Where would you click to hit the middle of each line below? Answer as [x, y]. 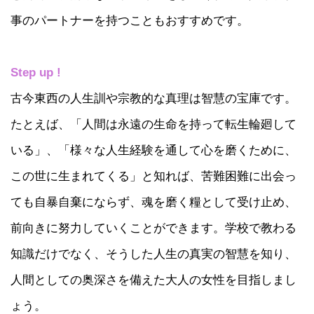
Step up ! [36, 72]
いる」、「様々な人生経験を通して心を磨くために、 [153, 150]
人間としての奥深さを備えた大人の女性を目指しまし [153, 279]
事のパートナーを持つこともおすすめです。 [130, 20]
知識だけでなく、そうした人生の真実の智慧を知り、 [153, 253]
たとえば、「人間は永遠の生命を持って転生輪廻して [153, 124]
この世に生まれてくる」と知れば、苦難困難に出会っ [153, 176]
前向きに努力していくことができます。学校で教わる [153, 227]
